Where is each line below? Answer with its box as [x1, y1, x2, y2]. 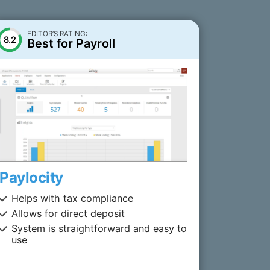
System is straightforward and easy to [11, 222, 187, 234]
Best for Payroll [27, 36, 115, 51]
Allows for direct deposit [11, 207, 125, 219]
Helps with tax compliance [11, 192, 134, 204]
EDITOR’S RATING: [27, 30, 87, 38]
